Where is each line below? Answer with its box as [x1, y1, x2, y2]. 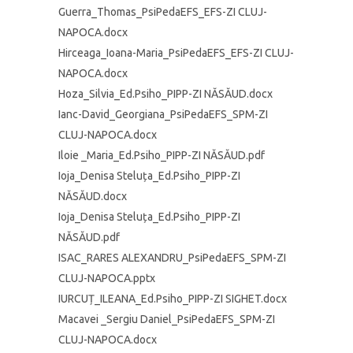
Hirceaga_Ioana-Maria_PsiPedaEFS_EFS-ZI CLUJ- [58, 46, 294, 59]
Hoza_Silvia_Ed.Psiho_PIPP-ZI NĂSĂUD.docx [58, 87, 273, 100]
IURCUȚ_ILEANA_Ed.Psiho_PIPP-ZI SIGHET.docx [58, 292, 287, 305]
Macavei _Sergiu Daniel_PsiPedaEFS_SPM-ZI [58, 313, 275, 325]
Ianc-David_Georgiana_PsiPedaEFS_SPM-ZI [58, 108, 268, 121]
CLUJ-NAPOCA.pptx [58, 272, 155, 284]
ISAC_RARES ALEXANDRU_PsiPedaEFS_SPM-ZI [58, 251, 286, 264]
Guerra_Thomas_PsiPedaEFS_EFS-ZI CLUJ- [58, 6, 267, 18]
